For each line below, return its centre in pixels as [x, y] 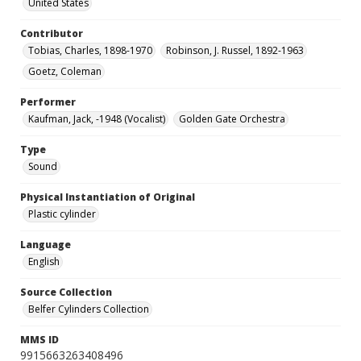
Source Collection [66, 293]
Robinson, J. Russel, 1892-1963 [235, 51]
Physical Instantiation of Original [108, 197]
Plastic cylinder [62, 214]
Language [46, 245]
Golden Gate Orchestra [232, 119]
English [44, 262]
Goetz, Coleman [65, 72]
